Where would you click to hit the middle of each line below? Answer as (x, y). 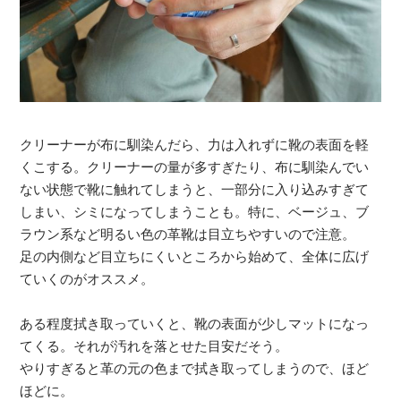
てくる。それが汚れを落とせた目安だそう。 (154, 346)
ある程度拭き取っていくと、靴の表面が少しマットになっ (194, 323)
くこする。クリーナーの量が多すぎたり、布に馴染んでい (194, 166)
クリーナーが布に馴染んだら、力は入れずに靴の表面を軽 (194, 144)
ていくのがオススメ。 (87, 278)
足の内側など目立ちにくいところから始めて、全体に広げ (194, 256)
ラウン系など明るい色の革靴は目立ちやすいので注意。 (188, 234)
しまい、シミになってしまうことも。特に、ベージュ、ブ (194, 211)
